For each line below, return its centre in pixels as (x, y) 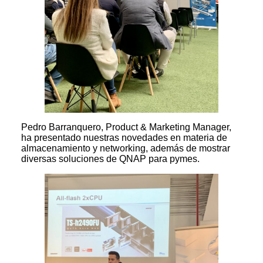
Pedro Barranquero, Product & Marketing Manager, (126, 127)
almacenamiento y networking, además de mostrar (126, 148)
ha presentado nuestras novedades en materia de (124, 137)
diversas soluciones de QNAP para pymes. (110, 159)
